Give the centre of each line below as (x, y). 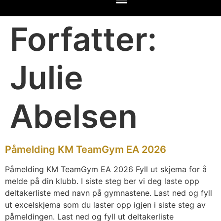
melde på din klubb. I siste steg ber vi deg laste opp (102, 181)
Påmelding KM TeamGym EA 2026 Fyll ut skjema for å (106, 169)
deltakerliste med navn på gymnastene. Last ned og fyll (109, 193)
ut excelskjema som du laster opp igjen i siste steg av (105, 205)
